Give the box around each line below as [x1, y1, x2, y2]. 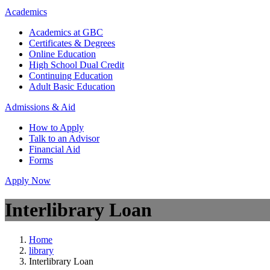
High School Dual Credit [29, 60, 124, 70]
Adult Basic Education [29, 81, 115, 92]
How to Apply [29, 122, 84, 133]
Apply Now [5, 175, 51, 186]
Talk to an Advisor [29, 133, 99, 143]
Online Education [29, 49, 96, 59]
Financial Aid [29, 144, 80, 154]
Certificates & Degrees [29, 38, 115, 48]
